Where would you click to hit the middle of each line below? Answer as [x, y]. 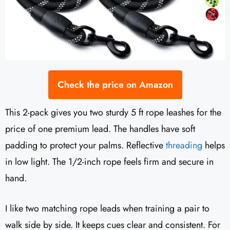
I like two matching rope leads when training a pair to [107, 209]
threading [184, 146]
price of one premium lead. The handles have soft [100, 129]
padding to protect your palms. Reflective [85, 146]
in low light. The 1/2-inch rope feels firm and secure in [109, 162]
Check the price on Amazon [115, 85]
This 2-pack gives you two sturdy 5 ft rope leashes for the [113, 113]
